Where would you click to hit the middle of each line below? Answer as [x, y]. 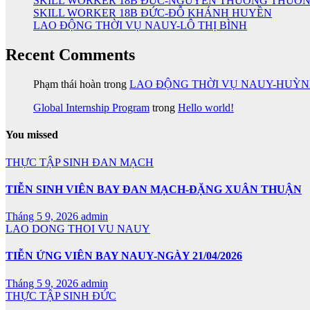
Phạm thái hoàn [67, 84]
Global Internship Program [91, 108]
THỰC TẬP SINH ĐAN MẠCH [80, 162]
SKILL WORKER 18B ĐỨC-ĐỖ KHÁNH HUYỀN [153, 13]
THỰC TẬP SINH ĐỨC [61, 295]
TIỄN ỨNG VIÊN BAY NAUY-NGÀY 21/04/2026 [124, 256]
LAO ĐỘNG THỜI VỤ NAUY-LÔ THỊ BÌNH [140, 26]
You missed [32, 135]
